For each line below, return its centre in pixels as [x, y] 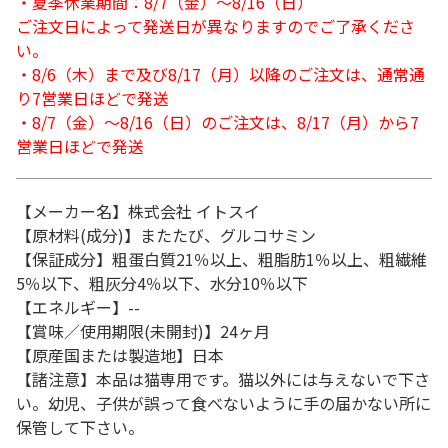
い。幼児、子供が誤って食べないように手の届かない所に [223, 403]
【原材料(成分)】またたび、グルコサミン [166, 235]
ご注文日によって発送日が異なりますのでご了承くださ [215, 26]
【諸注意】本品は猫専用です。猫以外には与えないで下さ [223, 379]
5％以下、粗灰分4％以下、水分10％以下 [162, 283]
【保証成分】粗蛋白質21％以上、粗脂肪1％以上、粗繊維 [221, 259]
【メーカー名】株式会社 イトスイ [138, 211]
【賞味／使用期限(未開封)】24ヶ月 [143, 331]
